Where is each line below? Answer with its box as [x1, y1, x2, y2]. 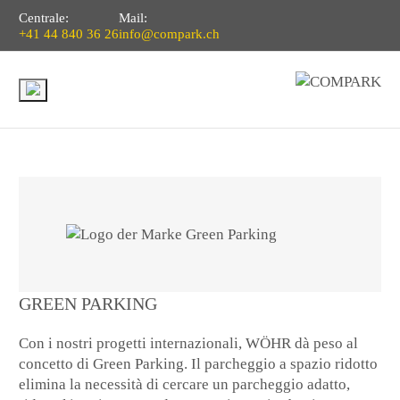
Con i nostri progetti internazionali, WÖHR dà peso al [19, 335, 359, 353]
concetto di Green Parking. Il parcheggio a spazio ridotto [19, 355, 379, 373]
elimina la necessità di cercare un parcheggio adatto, [19, 376, 351, 394]
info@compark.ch [119, 26, 221, 41]
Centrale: [19, 10, 70, 25]
